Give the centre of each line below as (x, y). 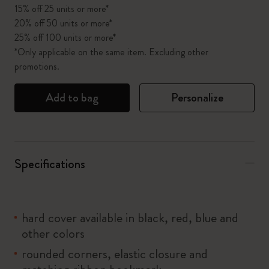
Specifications (50, 164)
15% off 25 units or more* (62, 9)
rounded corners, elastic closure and (115, 254)
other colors (53, 233)
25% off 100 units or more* (65, 38)
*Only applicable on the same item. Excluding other (111, 52)
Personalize (197, 98)
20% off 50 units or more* (63, 23)
